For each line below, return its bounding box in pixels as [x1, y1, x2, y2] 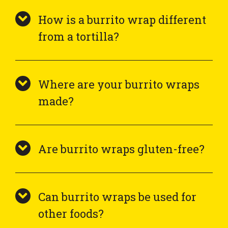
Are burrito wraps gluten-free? [38, 141, 205, 156]
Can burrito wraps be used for [38, 189, 196, 204]
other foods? [38, 206, 104, 221]
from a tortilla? [38, 28, 119, 44]
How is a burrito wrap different [38, 12, 206, 27]
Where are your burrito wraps [38, 76, 199, 92]
